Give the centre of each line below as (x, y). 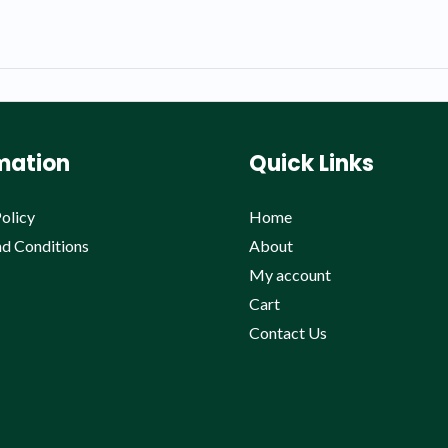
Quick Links (311, 163)
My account (290, 274)
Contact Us (288, 332)
